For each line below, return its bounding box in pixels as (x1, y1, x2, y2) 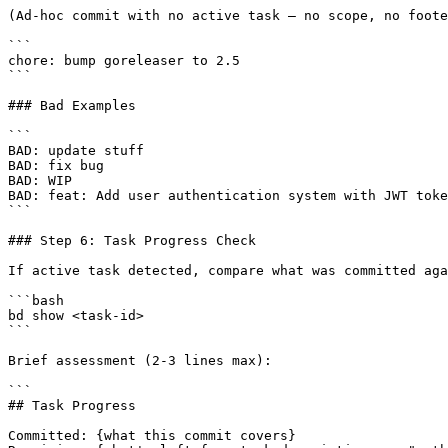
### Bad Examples (8, 98, 136, 114)
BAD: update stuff (8, 143, 144, 159)
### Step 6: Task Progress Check (8, 233, 256, 249)
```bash (8, 293, 64, 309)
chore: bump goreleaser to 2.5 (8, 53, 240, 69)
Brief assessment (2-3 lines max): (8, 353, 272, 369)
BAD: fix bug (8, 158, 104, 174)
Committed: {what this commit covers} (8, 428, 296, 444)
